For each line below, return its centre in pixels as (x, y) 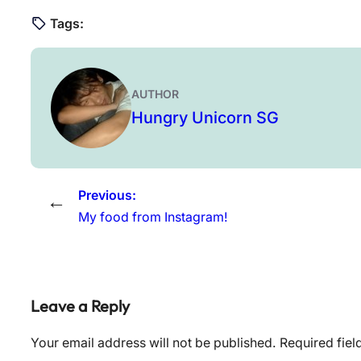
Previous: (107, 195)
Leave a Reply (80, 305)
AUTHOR (155, 93)
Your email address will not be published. (154, 343)
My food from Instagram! (153, 217)
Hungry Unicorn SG (205, 117)
